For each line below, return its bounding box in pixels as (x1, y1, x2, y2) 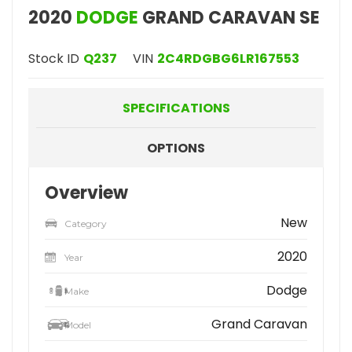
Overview (45, 181, 128, 205)
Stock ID (28, 49, 79, 68)
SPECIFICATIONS (122, 99, 230, 117)
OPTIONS (147, 139, 205, 157)
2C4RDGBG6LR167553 (157, 49, 299, 68)
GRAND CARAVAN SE (138, 5, 320, 30)
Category (64, 218, 107, 229)
